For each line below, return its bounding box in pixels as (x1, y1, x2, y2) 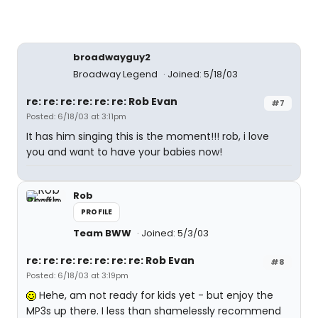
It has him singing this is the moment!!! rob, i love (26, 129, 269, 143)
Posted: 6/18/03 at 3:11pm (26, 111, 126, 122)
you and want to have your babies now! (26, 145, 222, 159)
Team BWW (73, 226, 131, 240)
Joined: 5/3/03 (141, 226, 209, 240)
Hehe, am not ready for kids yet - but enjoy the (36, 288, 273, 302)
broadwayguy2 (73, 50, 150, 64)
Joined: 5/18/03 (168, 67, 238, 81)
